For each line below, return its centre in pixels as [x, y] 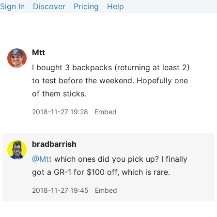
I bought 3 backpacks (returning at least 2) [111, 67]
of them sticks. [59, 93]
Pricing [86, 6]
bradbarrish [54, 144]
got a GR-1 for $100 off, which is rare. [101, 172]
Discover [49, 6]
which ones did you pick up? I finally [120, 159]
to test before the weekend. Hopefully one [110, 80]
